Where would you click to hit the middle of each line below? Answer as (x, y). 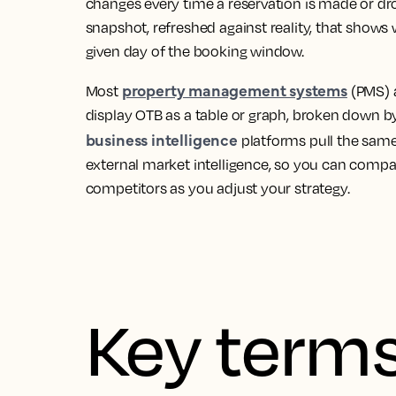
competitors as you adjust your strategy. (217, 188)
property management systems (234, 90)
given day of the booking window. (194, 51)
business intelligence (161, 139)
